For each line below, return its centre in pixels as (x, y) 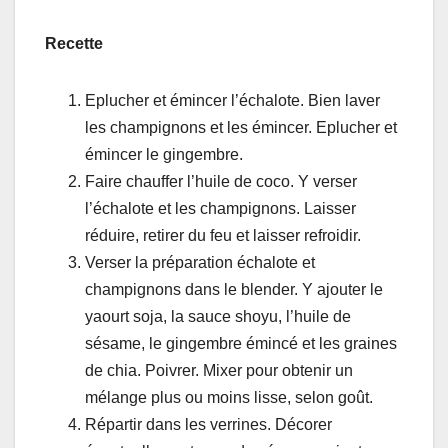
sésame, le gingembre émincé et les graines (241, 343)
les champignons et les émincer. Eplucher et (241, 127)
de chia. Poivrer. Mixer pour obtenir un (219, 370)
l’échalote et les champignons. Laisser (220, 208)
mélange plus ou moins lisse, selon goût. (229, 397)
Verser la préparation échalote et (200, 262)
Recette (74, 43)
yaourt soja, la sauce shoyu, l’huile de (218, 316)
